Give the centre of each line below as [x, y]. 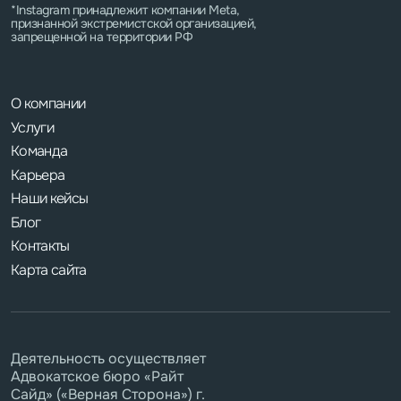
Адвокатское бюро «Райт [97, 377]
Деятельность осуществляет [110, 359]
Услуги [33, 127]
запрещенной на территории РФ [103, 37]
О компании [48, 104]
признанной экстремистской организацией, [134, 24]
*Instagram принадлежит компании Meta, [125, 10]
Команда [39, 151]
